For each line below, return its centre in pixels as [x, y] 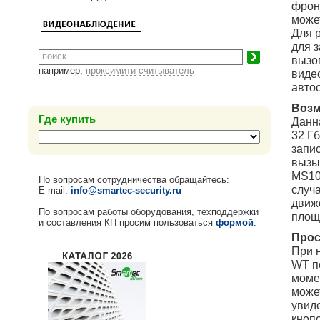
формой [235, 222]
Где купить [67, 119]
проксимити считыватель [140, 70]
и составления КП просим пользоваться [127, 222]
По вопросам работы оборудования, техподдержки [149, 211]
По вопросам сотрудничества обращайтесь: [134, 179]
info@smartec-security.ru [126, 190]
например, [62, 70]
